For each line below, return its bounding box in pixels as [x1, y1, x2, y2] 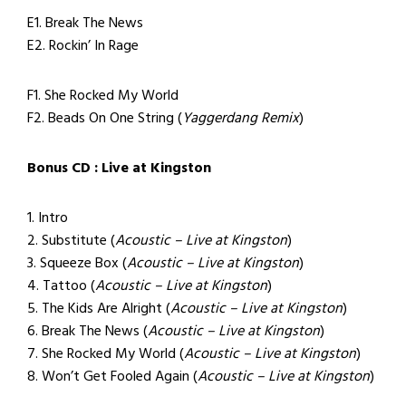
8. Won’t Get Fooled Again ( [27, 363, 198, 388]
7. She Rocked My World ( [27, 341, 184, 365]
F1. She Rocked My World [27, 82, 179, 107]
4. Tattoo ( [27, 273, 95, 297]
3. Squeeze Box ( [27, 250, 127, 275]
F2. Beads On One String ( [27, 105, 182, 130]
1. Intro [27, 205, 68, 229]
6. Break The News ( [27, 318, 148, 343]
